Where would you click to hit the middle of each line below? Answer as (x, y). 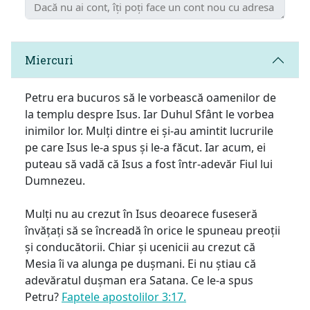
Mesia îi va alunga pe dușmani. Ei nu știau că (140, 263)
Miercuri (49, 60)
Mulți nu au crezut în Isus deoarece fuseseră (141, 213)
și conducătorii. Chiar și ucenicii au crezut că (140, 247)
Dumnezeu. (55, 180)
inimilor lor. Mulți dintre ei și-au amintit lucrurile (149, 130)
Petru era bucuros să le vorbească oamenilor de (151, 97)
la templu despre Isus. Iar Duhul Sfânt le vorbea (149, 114)
